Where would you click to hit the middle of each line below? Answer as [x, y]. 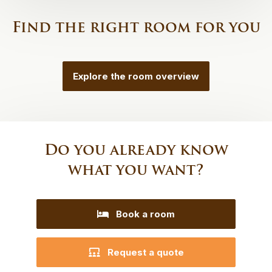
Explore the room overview [136, 76]
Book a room [145, 214]
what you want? [136, 170]
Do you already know [136, 150]
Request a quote [145, 252]
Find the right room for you [136, 27]
